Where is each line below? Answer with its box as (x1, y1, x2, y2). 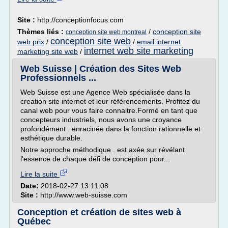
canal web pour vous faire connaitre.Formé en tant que (20, 106, 197, 115)
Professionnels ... (20, 73, 96, 83)
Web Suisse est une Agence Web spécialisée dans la (20, 88, 190, 96)
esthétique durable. (20, 134, 82, 142)
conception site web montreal (66, 28, 147, 36)
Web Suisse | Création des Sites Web (20, 64, 181, 74)
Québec (17, 216, 51, 226)
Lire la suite (20, 170, 60, 178)
